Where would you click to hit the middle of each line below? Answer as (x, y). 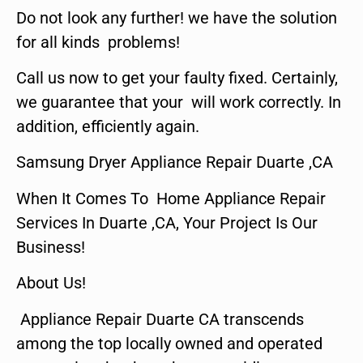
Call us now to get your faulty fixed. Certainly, (177, 77)
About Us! (51, 283)
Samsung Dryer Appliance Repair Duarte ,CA (175, 162)
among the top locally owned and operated (169, 343)
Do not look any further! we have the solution (177, 17)
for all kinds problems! (98, 42)
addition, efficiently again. (108, 126)
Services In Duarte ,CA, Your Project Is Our (167, 222)
